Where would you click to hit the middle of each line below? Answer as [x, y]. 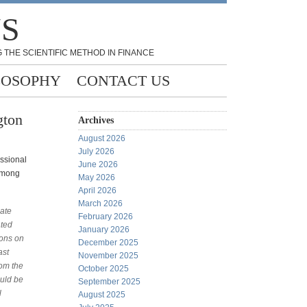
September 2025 [109, 282]
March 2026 [100, 204]
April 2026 [97, 191]
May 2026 [97, 177]
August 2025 [102, 295]
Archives [96, 120]
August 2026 [102, 138]
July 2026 [96, 151]
